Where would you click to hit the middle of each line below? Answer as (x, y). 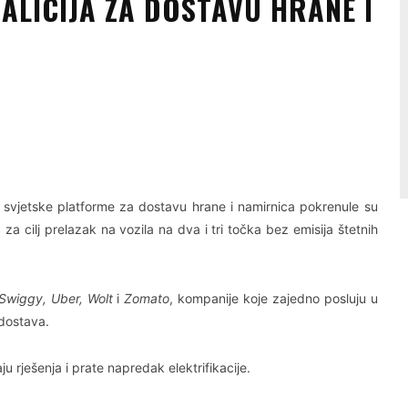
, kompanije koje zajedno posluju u (274, 299)
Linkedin (41, 134)
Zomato (147, 299)
